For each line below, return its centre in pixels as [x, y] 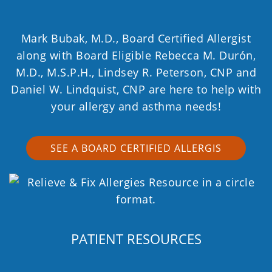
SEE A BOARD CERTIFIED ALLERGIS [136, 148]
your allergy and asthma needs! [136, 106]
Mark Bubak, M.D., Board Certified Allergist [136, 38]
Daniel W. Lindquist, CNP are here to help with [136, 89]
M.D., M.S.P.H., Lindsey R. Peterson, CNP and [136, 72]
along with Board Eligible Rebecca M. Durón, [136, 55]
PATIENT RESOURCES [136, 238]
